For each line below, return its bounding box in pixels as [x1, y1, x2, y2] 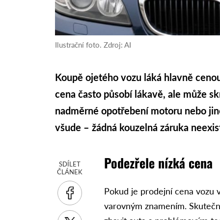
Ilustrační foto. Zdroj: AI [55, 40, 132, 49]
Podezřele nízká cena [104, 153, 213, 172]
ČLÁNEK [57, 167, 83, 176]
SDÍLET [59, 160, 81, 168]
